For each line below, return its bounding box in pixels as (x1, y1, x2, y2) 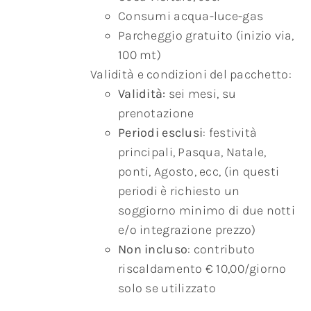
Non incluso (118, 242, 188, 258)
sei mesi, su (168, 86, 237, 102)
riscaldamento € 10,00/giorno (118, 261, 287, 277)
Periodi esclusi (118, 125, 203, 141)
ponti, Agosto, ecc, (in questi (118, 164, 280, 180)
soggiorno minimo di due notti (118, 203, 295, 219)
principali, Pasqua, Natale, (118, 144, 267, 160)
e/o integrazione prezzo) (118, 222, 256, 238)
